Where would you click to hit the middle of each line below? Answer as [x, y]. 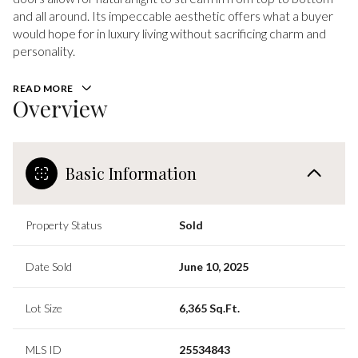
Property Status [64, 225]
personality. [44, 51]
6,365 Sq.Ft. [209, 308]
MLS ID [44, 349]
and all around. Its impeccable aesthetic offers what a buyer [173, 16]
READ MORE [43, 88]
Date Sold [49, 266]
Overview [60, 108]
